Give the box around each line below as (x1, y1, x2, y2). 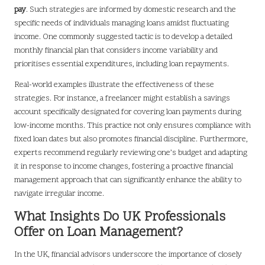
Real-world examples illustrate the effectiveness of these (14, 79, 214, 91)
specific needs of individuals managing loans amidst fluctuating (14, 18, 229, 30)
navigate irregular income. (14, 188, 104, 200)
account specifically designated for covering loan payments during (14, 106, 241, 118)
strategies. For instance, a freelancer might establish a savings (14, 93, 230, 105)
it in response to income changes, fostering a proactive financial (14, 161, 233, 173)
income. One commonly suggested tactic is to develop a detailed (14, 31, 232, 43)
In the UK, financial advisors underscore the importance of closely (14, 249, 242, 261)
